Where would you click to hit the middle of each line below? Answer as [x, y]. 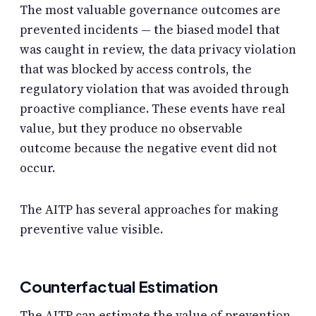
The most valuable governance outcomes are [150, 10]
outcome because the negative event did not [148, 148]
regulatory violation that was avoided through [154, 89]
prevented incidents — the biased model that [150, 30]
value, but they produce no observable [131, 129]
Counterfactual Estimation [119, 287]
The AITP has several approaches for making [149, 210]
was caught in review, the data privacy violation [158, 50]
